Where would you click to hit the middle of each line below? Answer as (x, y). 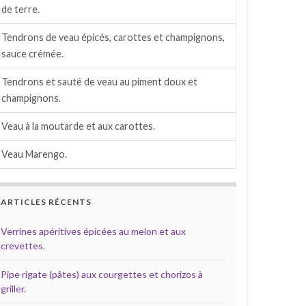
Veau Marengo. (34, 154)
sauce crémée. (32, 54)
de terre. (20, 9)
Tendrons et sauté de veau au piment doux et (99, 82)
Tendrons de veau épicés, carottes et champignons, (113, 37)
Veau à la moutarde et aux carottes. (78, 126)
